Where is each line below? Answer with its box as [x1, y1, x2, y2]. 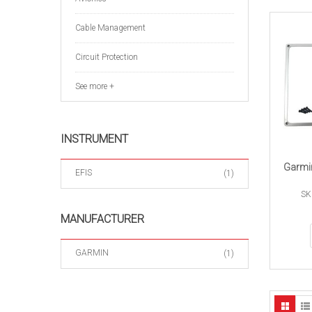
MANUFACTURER [61, 212, 144, 226]
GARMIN [75, 248, 109, 258]
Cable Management [75, 23, 146, 33]
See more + [75, 81, 114, 91]
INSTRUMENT [61, 132, 128, 146]
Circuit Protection [75, 52, 138, 62]
